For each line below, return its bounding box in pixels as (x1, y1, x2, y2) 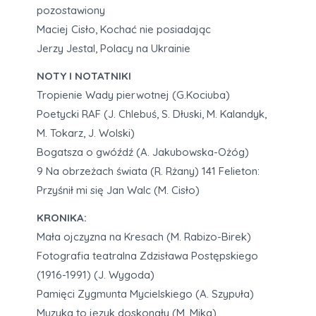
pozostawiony (37, 4, 105, 18)
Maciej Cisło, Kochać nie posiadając (37, 23, 211, 37)
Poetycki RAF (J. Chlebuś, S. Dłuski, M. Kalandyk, (37, 107, 267, 121)
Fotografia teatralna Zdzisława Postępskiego (37, 249, 258, 263)
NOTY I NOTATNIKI (37, 69, 131, 83)
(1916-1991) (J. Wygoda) (37, 268, 154, 282)
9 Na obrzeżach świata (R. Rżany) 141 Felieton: (37, 164, 260, 178)
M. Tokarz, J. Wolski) (37, 126, 135, 140)
